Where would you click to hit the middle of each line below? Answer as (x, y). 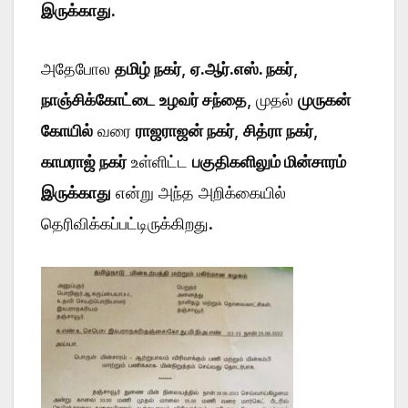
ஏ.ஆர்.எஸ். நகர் (242, 68)
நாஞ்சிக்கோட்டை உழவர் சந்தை (144, 99)
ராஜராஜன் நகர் (185, 130)
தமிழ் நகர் (148, 68)
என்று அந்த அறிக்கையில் (199, 192)
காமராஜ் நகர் (84, 161)
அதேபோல (78, 68)
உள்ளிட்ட (159, 161)
